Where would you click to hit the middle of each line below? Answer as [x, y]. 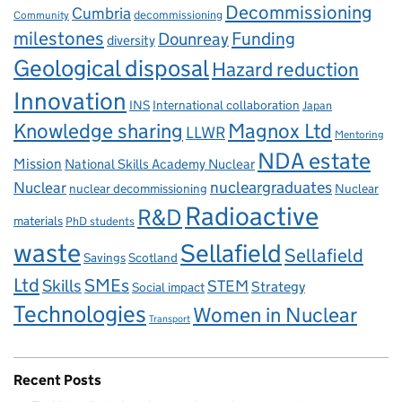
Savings [105, 258]
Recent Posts [57, 380]
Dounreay [193, 39]
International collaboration [226, 106]
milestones [59, 39]
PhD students [100, 222]
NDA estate [314, 161]
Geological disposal [111, 69]
